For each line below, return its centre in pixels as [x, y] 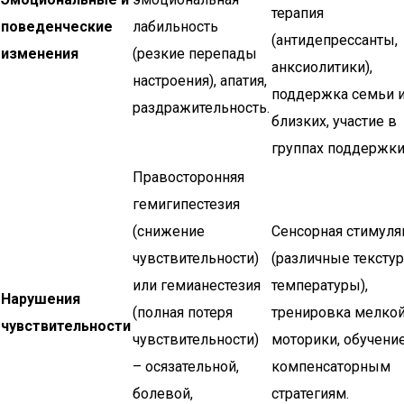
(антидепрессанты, [335, 40]
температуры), [320, 285]
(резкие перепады [195, 54]
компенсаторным [331, 367]
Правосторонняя [188, 177]
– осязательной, [186, 367]
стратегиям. [310, 394]
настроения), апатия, [200, 81]
